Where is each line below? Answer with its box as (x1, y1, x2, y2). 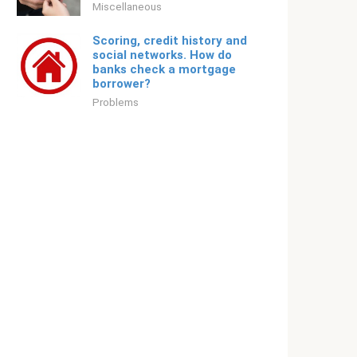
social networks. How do (92, 48, 232, 62)
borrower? (92, 76, 151, 91)
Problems (92, 96, 139, 108)
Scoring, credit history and (92, 33, 247, 48)
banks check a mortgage (92, 62, 236, 76)
